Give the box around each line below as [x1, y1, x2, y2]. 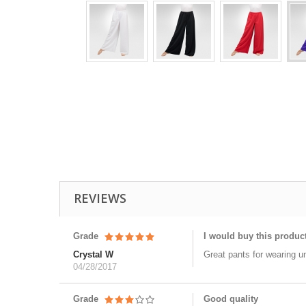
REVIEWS [74, 190, 126, 206]
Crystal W [73, 249, 113, 260]
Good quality [204, 294, 258, 304]
